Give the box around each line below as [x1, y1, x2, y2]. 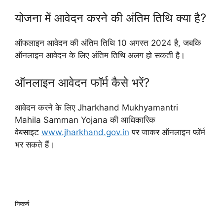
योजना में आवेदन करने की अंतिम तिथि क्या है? [15, 10, 206, 25]
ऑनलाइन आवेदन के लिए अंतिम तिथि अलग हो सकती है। [15, 50, 185, 60]
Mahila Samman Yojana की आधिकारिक [15, 115, 155, 125]
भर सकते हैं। [15, 140, 54, 149]
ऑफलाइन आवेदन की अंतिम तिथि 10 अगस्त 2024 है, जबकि [15, 37, 201, 48]
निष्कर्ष [15, 199, 29, 208]
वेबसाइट [15, 127, 41, 137]
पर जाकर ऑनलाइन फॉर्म [129, 127, 205, 137]
